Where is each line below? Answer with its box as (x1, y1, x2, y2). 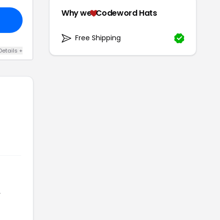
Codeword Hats (95, 7, 157, 19)
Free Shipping (75, 33, 121, 43)
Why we (61, 7, 92, 19)
